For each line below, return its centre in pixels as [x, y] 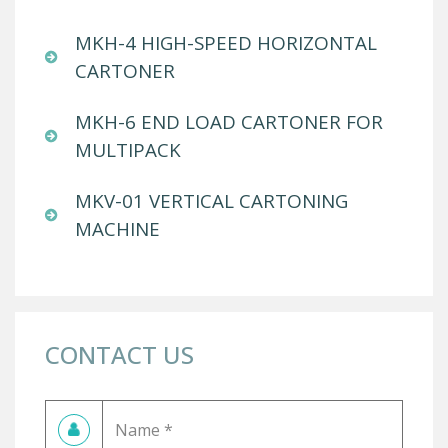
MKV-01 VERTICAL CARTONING [211, 200]
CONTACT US [119, 354]
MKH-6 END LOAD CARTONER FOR [229, 121]
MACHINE [117, 228]
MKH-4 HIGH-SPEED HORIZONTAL [226, 42]
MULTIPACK [128, 149]
